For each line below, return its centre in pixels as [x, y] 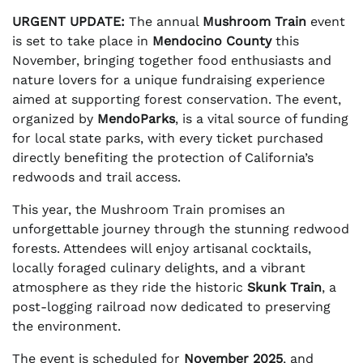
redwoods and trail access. [96, 177]
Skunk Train [284, 288]
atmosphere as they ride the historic [130, 288]
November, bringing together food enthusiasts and [172, 61]
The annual [164, 22]
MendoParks [136, 119]
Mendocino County [212, 41]
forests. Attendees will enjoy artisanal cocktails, [162, 249]
